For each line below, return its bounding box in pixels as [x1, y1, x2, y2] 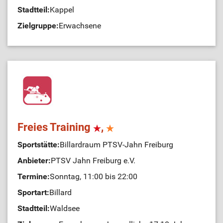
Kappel [50, 5, 74, 15]
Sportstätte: [17, 140, 60, 150]
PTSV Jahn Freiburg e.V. [51, 156, 135, 166]
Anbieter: [17, 156, 51, 166]
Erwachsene [59, 21, 101, 31]
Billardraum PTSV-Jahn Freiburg [60, 140, 173, 150]
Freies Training [17, 121, 93, 134]
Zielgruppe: [17, 21, 59, 31]
